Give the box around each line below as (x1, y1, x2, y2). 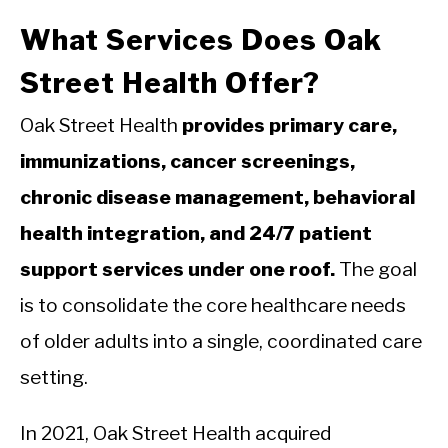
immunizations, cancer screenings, (20, 148, 355, 173)
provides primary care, (182, 112, 397, 137)
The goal (335, 256, 417, 281)
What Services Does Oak (20, 22, 382, 57)
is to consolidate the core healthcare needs (20, 292, 406, 317)
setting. (20, 364, 88, 389)
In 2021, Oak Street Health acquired (20, 420, 332, 445)
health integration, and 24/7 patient (20, 220, 372, 245)
